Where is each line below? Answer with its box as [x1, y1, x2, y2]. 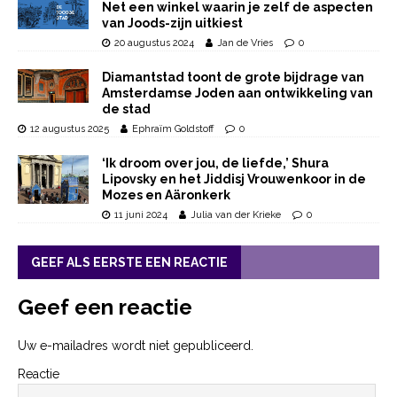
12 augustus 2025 [30, 123, 109, 136]
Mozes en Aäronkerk [102, 188, 230, 203]
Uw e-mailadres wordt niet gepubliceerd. [18, 339, 253, 354]
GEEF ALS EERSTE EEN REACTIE [31, 255, 228, 270]
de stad [102, 102, 151, 117]
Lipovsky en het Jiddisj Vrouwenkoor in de [102, 172, 366, 187]
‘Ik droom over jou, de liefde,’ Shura [102, 156, 329, 171]
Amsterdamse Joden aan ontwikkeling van [102, 86, 373, 101]
